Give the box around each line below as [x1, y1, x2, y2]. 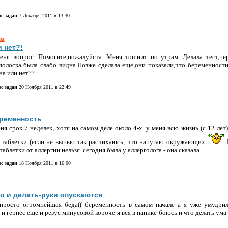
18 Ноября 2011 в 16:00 [17, 160, 71, 166]
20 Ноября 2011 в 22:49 [17, 83, 71, 90]
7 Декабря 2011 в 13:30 [17, 12, 70, 18]
